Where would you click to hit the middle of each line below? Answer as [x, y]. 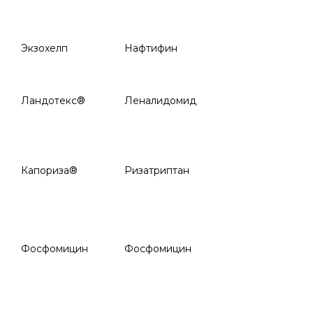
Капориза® [49, 170]
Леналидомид [160, 101]
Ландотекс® [53, 101]
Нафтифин [151, 48]
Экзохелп [44, 48]
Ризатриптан [157, 170]
